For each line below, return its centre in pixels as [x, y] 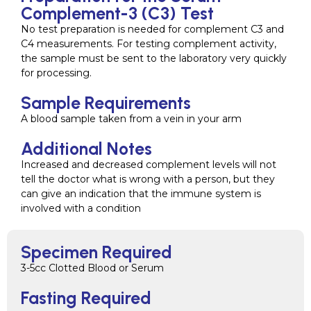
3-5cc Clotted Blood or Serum [92, 268]
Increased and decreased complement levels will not [149, 165]
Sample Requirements [106, 103]
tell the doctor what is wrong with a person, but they [148, 179]
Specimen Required [96, 252]
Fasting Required [86, 298]
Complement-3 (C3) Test [117, 13]
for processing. [56, 73]
